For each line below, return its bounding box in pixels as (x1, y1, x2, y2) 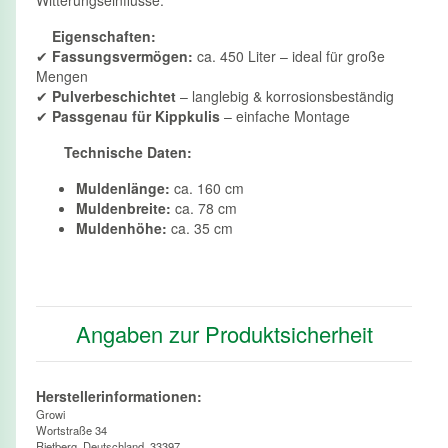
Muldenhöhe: (76, 218, 167, 239)
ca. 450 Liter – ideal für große (193, 46, 385, 67)
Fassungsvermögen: (52, 46, 193, 67)
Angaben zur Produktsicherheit (75, 318, 373, 350)
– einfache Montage (220, 106, 350, 127)
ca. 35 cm (167, 218, 233, 239)
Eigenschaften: (52, 26, 156, 47)
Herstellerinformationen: (36, 386, 202, 407)
